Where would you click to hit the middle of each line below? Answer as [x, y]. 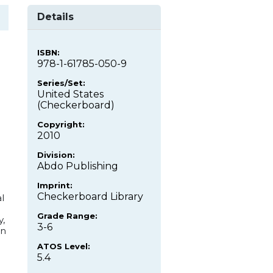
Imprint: [55, 186]
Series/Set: [61, 83]
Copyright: [61, 125]
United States [70, 94]
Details [55, 17]
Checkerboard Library [90, 197]
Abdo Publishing [78, 166]
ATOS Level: [64, 246]
